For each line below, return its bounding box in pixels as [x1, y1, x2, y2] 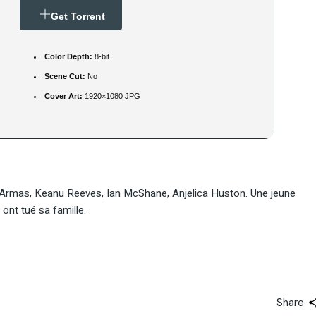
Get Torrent [51, 11, 105, 23]
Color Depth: [44, 52, 92, 61]
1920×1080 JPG [83, 92, 140, 101]
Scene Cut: [44, 72, 85, 81]
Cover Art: [44, 92, 83, 101]
